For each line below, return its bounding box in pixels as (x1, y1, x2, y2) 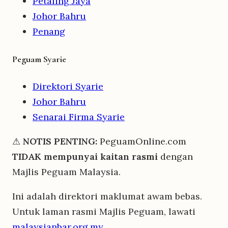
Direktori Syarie (33, 80, 103, 92)
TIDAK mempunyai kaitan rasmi (12, 150, 158, 162)
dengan (158, 150, 193, 162)
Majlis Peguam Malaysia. (12, 165, 121, 178)
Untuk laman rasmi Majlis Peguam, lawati (12, 205, 195, 217)
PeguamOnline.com (97, 135, 186, 147)
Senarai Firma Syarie (33, 110, 125, 123)
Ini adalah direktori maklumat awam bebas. (12, 190, 202, 202)
